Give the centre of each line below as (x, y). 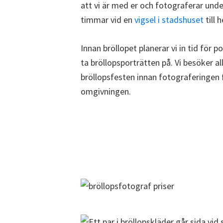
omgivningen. (106, 91)
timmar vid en (108, 20)
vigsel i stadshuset (169, 20)
